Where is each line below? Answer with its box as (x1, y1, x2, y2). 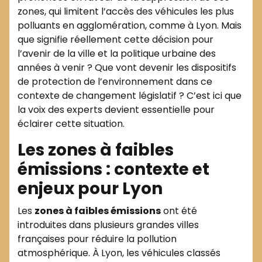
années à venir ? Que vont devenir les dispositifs (18, 60, 236, 74)
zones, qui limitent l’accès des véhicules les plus (18, 4, 234, 18)
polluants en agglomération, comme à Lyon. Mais (18, 18, 242, 32)
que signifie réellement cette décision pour (18, 32, 213, 46)
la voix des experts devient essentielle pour (18, 102, 215, 116)
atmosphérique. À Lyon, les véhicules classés (18, 246, 220, 260)
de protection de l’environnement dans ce (18, 74, 212, 88)
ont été (161, 204, 197, 218)
